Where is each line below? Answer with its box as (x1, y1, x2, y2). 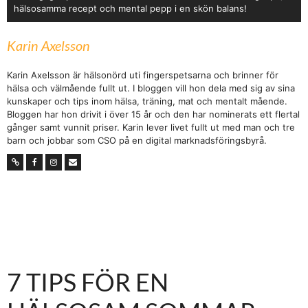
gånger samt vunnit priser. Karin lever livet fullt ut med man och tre (7, 122, 295, 133)
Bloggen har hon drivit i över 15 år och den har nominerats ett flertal (7, 109, 300, 120)
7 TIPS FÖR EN (7, 266, 168, 297)
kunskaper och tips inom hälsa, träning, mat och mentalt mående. (7, 96, 287, 107)
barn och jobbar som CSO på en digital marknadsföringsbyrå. (7, 135, 267, 146)
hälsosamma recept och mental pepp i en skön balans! (14, 3, 247, 14)
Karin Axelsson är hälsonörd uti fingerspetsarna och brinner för (7, 69, 278, 80)
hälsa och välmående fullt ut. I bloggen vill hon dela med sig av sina (7, 82, 295, 93)
